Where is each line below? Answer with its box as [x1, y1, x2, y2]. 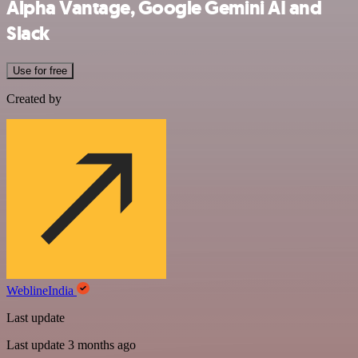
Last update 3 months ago [6, 337, 136, 352]
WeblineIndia [6, 283, 77, 297]
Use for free [13, 64, 67, 77]
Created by [6, 91, 62, 105]
